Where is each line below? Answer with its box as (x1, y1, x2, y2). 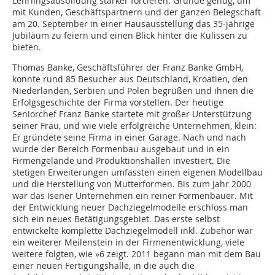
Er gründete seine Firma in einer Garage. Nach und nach (12, 131, 246, 144)
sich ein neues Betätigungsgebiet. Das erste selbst (12, 213, 220, 225)
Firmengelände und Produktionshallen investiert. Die (12, 155, 230, 167)
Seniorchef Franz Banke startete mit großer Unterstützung (12, 108, 252, 120)
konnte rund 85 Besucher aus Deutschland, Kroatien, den (12, 73, 248, 85)
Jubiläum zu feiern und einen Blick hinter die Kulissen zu (12, 29, 247, 42)
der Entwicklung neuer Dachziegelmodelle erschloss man (12, 201, 248, 214)
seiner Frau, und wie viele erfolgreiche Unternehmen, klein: (12, 120, 257, 132)
